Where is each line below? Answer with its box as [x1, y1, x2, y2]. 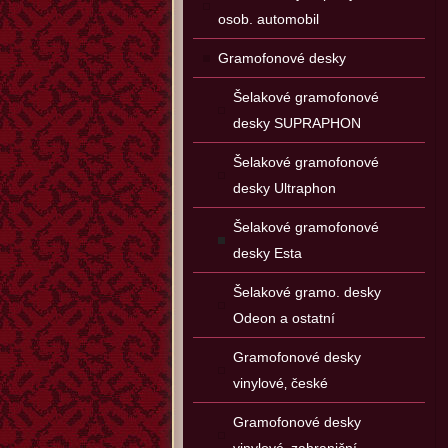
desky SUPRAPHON [233, 115, 361, 131]
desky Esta [233, 245, 302, 261]
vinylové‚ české [233, 375, 328, 391]
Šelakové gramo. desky [233, 284, 381, 300]
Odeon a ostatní [233, 310, 335, 326]
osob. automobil [218, 11, 319, 27]
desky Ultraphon [233, 180, 336, 196]
